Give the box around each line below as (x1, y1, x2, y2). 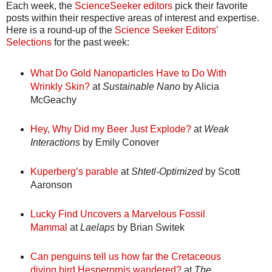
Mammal (30, 222, 67, 233)
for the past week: (52, 36, 129, 47)
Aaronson (30, 179, 72, 190)
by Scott (202, 166, 240, 177)
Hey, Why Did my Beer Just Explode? (30, 123, 191, 134)
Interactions (30, 137, 83, 148)
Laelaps (80, 222, 115, 233)
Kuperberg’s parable (30, 166, 121, 177)
